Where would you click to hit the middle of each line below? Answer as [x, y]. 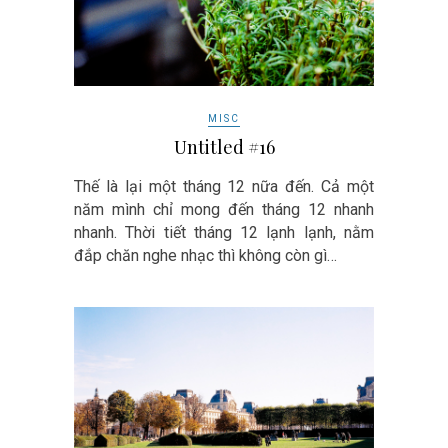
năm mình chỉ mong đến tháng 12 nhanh [224, 209]
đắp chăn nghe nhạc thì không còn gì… [205, 255]
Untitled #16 [224, 146]
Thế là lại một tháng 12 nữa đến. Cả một [224, 186]
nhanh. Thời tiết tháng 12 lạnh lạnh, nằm [224, 232]
